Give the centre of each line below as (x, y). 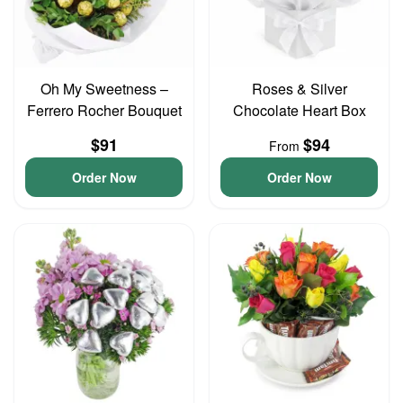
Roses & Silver (299, 89)
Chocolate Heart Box (299, 110)
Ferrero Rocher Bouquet (104, 110)
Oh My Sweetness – (104, 89)
